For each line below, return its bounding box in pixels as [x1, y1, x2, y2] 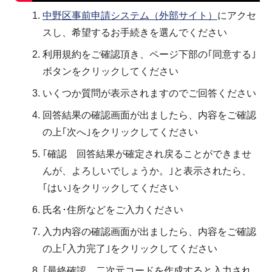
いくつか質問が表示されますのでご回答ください [42, 87, 256, 98]
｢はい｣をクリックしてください [42, 182, 178, 193]
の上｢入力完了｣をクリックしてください [42, 243, 217, 254]
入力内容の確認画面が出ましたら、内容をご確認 [42, 226, 256, 237]
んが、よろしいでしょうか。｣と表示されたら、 [42, 165, 251, 176]
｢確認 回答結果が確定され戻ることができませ [42, 148, 251, 159]
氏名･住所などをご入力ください [42, 204, 183, 215]
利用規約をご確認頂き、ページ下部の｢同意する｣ [42, 49, 256, 59]
